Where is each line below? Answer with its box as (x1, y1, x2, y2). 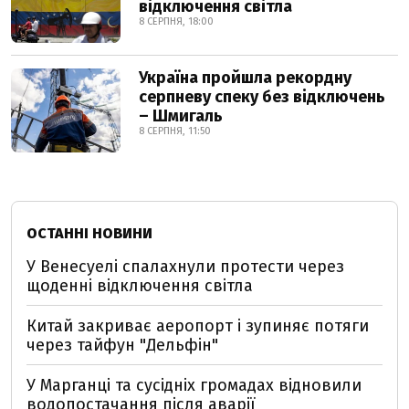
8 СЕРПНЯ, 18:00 (139, 16, 214, 27)
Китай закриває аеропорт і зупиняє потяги (26, 316, 369, 336)
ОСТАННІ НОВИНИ (26, 225, 152, 242)
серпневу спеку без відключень (139, 87, 385, 107)
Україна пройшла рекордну (139, 68, 351, 88)
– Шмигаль (139, 106, 223, 126)
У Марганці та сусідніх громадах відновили (26, 375, 362, 395)
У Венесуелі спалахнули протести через (26, 257, 344, 277)
